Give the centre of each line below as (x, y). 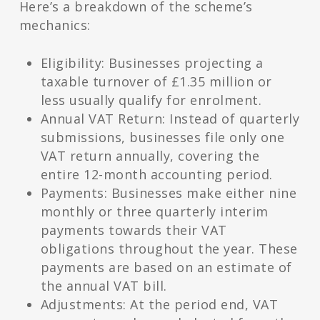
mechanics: (55, 25)
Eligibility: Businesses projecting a (152, 63)
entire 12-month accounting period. (156, 175)
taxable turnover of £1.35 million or (156, 82)
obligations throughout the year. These (169, 249)
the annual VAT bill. (104, 286)
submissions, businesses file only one (162, 137)
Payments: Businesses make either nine (169, 193)
